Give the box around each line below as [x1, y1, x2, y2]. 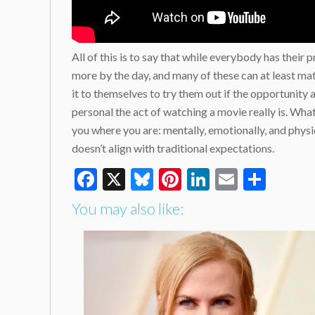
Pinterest [181, 165, 271, 193]
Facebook [97, 165, 190, 193]
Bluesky [153, 165, 230, 193]
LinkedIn [210, 165, 292, 193]
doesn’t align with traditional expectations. [72, 141, 274, 155]
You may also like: [72, 199, 184, 219]
